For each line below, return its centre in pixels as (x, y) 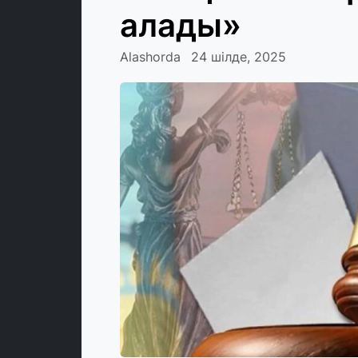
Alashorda (150, 58)
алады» (181, 26)
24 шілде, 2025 (239, 58)
